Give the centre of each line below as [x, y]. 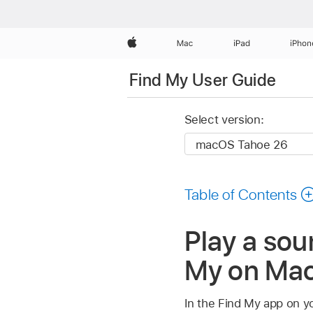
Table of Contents [241, 194]
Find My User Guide [203, 80]
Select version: [224, 120]
